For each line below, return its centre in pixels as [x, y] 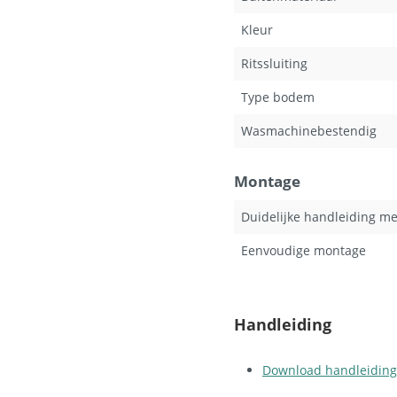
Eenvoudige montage [304, 250]
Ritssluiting [274, 63]
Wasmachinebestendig [309, 131]
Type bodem [278, 97]
